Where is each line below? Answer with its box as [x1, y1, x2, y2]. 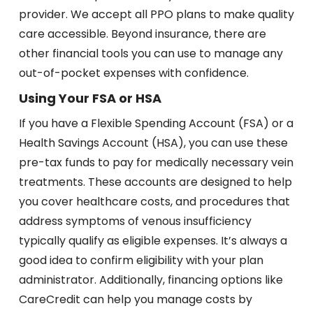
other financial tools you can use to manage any [18, 45, 283, 62]
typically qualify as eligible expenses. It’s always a [18, 233, 287, 249]
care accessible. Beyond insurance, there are [18, 26, 266, 43]
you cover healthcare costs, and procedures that [18, 194, 290, 210]
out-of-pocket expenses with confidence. [18, 65, 249, 82]
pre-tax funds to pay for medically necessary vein [18, 154, 293, 171]
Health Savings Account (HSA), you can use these [18, 135, 288, 152]
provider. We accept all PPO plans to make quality [18, 6, 294, 23]
